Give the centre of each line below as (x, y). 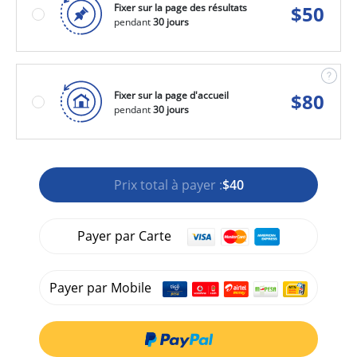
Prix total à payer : (168, 185)
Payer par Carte (125, 236)
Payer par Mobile (102, 288)
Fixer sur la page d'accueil (171, 94)
